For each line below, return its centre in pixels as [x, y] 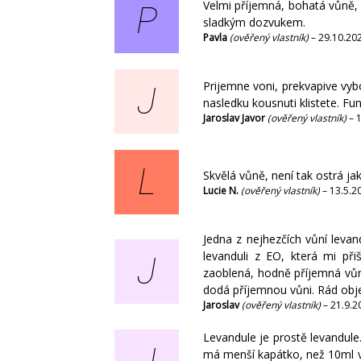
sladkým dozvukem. [254, 23]
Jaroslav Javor [235, 118]
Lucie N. [222, 190]
